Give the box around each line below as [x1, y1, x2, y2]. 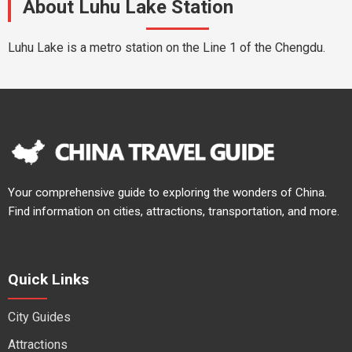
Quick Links [8, 270, 89, 288]
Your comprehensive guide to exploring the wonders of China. [8, 185, 327, 200]
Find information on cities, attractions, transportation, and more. [8, 204, 339, 218]
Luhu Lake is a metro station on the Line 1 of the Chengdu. [8, 40, 325, 55]
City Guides [8, 310, 71, 324]
